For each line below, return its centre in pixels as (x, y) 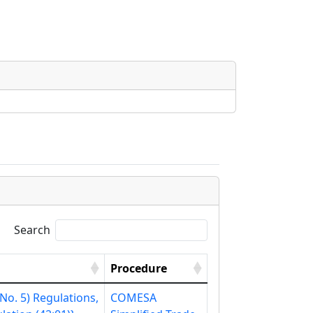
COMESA (133, 298)
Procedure (139, 268)
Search (32, 230)
